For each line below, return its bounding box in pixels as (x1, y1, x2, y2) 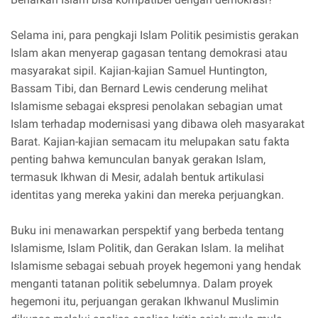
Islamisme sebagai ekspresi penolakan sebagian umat (11, 99, 283, 114)
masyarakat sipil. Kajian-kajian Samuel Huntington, (11, 64, 267, 78)
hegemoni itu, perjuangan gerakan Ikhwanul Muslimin (11, 295, 279, 309)
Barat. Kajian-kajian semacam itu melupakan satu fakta (11, 135, 290, 149)
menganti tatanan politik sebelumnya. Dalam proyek (11, 277, 273, 291)
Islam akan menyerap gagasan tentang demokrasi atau (11, 46, 287, 60)
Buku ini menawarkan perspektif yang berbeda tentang (11, 224, 284, 238)
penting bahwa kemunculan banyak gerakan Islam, (11, 153, 265, 167)
